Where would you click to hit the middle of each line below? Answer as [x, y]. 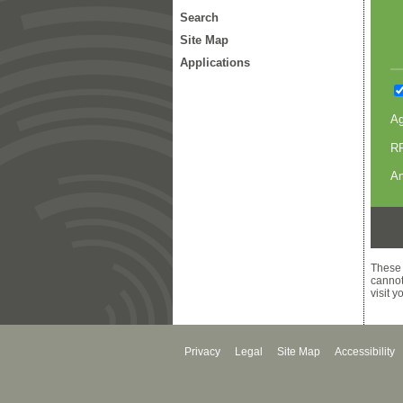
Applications [215, 63]
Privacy [202, 352]
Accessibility [365, 352]
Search [199, 18]
